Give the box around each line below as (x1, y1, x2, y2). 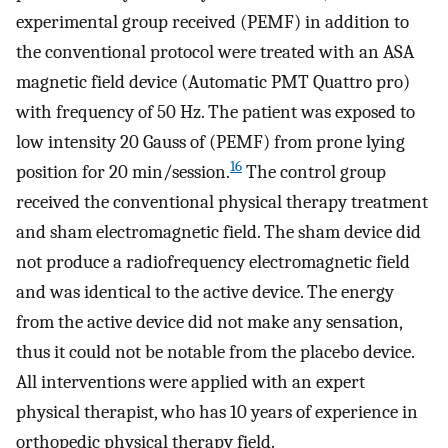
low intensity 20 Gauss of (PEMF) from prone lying (16, 130, 405, 153)
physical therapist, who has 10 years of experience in (16, 400, 418, 423)
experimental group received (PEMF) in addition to (16, 10, 409, 33)
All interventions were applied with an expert (16, 370, 365, 393)
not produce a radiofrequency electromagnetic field (16, 250, 410, 273)
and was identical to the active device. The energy (16, 280, 394, 303)
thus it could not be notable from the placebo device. (16, 340, 414, 363)
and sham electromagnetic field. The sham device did (16, 220, 421, 243)
